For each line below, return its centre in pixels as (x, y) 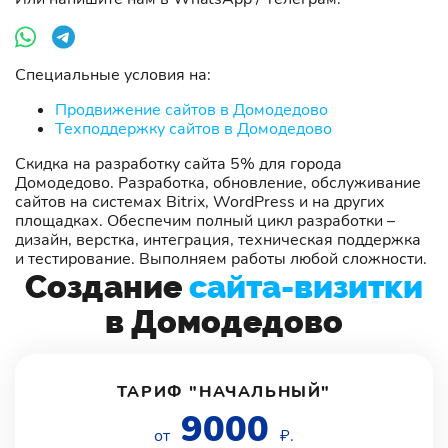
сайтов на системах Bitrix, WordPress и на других (200, 201)
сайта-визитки (306, 286)
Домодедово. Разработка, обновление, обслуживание (218, 182)
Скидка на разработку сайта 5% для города (178, 163)
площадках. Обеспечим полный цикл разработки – (205, 220)
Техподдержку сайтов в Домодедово (193, 128)
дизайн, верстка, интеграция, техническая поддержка (218, 239)
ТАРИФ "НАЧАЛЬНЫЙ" (224, 391)
